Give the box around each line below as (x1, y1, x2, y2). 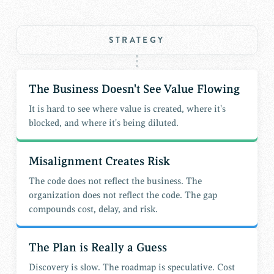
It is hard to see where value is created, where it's (28, 103, 226, 115)
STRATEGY (109, 34, 165, 46)
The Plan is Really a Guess (28, 240, 167, 256)
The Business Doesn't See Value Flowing (28, 82, 240, 97)
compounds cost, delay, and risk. (28, 203, 158, 215)
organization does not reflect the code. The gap (28, 189, 217, 201)
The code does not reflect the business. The (28, 175, 202, 187)
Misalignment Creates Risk (28, 154, 170, 169)
